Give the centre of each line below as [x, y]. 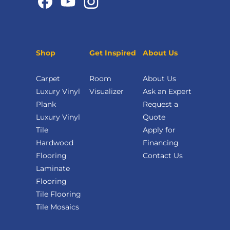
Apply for [159, 130]
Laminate [53, 169]
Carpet [48, 79]
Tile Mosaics [57, 207]
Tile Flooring [59, 194]
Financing [161, 143]
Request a [160, 104]
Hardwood [55, 143]
